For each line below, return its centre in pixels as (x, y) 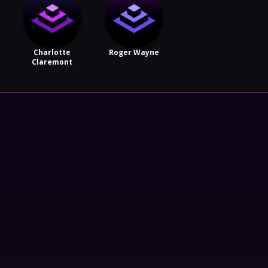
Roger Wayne (134, 52)
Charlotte (52, 52)
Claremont (52, 62)
